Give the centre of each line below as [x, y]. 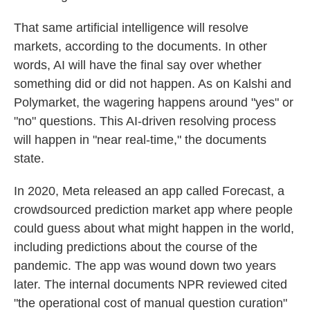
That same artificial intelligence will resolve [131, 28]
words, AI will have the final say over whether [138, 65]
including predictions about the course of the [136, 247]
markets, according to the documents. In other [140, 46]
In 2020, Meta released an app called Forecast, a [149, 191]
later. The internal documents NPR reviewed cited [151, 284]
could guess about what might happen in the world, [154, 228]
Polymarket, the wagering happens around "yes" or [154, 102]
